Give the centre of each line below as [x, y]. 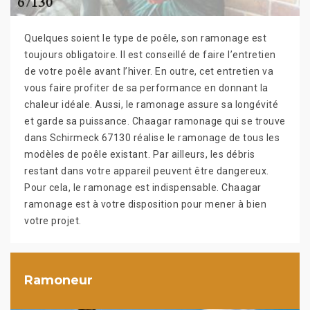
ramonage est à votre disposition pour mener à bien [145, 204]
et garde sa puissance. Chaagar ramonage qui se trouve [155, 121]
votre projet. [53, 220]
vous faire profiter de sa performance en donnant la [146, 88]
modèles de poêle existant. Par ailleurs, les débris [140, 154]
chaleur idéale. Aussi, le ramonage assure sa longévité [151, 104]
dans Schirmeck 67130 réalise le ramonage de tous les [152, 137]
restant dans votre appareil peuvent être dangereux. [147, 171]
